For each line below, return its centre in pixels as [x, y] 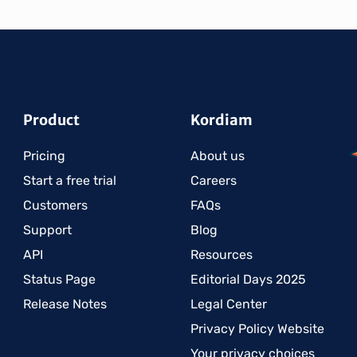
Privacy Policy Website [257, 329]
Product [51, 120]
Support [47, 230]
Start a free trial [70, 180]
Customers [55, 205]
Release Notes [65, 304]
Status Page [59, 279]
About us [218, 156]
